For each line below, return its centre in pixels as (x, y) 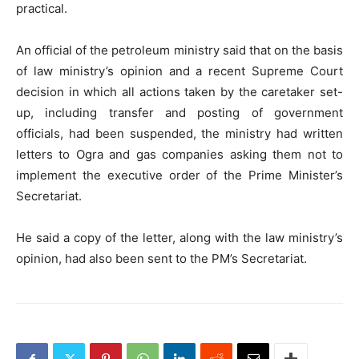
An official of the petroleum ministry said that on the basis (179, 50)
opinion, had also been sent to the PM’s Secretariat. (161, 258)
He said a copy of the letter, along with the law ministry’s (179, 238)
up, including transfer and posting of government (179, 113)
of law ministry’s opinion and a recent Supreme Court (179, 71)
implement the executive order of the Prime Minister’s (179, 175)
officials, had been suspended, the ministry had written (179, 133)
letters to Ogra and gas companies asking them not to (179, 154)
